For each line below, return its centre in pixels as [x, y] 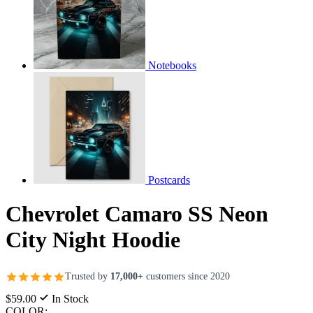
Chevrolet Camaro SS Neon [137, 214]
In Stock [69, 298]
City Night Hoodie [93, 240]
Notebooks [172, 65]
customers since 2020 [187, 277]
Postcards [169, 180]
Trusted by [88, 277]
